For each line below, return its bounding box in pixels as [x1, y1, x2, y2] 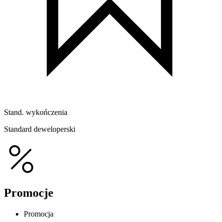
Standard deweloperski [4, 125, 75, 134]
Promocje [4, 186, 54, 200]
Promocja [24, 210, 54, 219]
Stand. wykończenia [4, 108, 67, 117]
